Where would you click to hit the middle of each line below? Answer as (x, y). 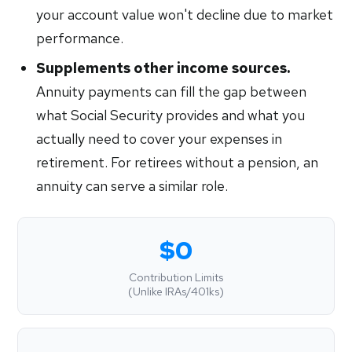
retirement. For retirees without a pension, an (178, 162)
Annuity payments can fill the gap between (172, 92)
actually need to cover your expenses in (159, 139)
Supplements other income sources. (163, 68)
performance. (80, 38)
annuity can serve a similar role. (132, 186)
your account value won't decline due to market (185, 15)
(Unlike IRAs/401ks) (176, 291)
